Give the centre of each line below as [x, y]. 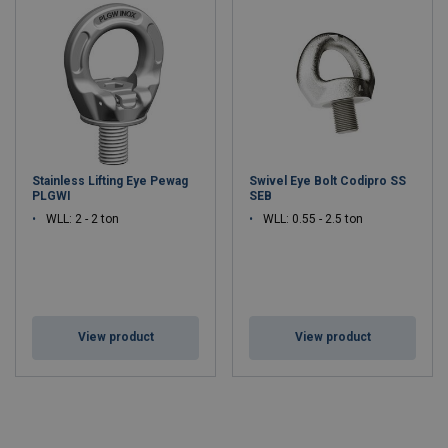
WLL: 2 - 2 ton [82, 219]
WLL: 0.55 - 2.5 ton [313, 219]
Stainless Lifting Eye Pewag [110, 181]
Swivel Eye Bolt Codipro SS [327, 181]
